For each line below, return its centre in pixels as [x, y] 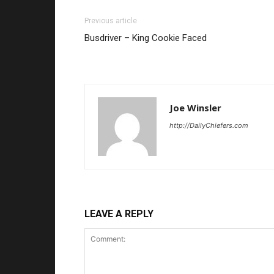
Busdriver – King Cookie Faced [146, 38]
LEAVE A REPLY [119, 213]
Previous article [111, 20]
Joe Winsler [195, 107]
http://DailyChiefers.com [209, 125]
